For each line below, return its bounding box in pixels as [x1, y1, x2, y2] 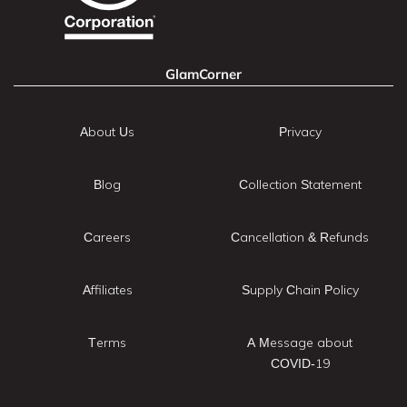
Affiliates [82, 281, 133, 298]
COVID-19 [270, 354, 330, 372]
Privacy [278, 123, 322, 140]
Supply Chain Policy [241, 281, 359, 298]
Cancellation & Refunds [231, 228, 369, 245]
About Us [80, 123, 134, 140]
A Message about [247, 333, 352, 351]
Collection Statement [238, 175, 362, 193]
